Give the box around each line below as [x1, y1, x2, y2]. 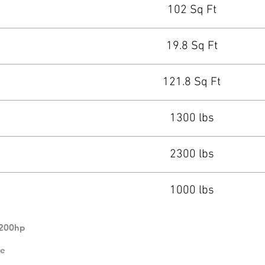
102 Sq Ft [167, 3, 216, 17]
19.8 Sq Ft [166, 39, 218, 53]
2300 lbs [169, 147, 214, 161]
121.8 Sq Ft [163, 75, 221, 89]
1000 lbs [169, 183, 214, 198]
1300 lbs [169, 111, 214, 125]
